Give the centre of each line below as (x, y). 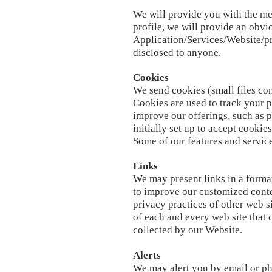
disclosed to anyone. (177, 53)
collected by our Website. (188, 230)
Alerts (147, 255)
